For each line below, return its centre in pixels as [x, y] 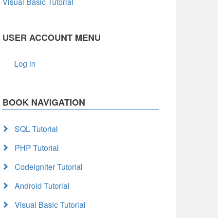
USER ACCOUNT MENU [52, 37]
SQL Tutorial [36, 129]
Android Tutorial [42, 186]
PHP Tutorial [37, 148]
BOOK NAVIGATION [44, 102]
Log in [25, 64]
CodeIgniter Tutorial [49, 167]
